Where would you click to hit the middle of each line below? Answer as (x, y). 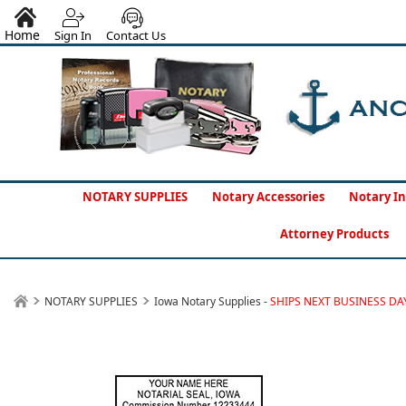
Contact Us (136, 35)
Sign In (73, 35)
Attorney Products (334, 234)
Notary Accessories (268, 197)
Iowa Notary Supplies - (212, 301)
